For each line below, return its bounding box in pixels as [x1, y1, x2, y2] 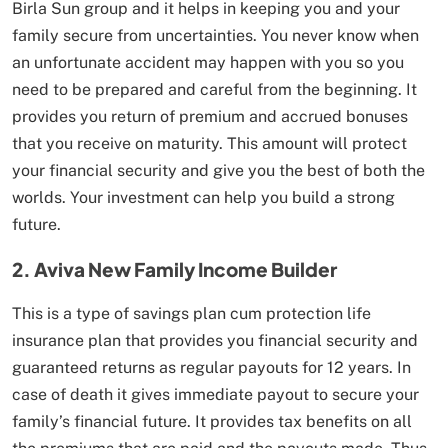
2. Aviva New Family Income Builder [12, 256, 337, 281]
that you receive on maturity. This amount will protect [12, 133, 407, 153]
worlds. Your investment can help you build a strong [12, 187, 395, 207]
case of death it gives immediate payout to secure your [12, 384, 419, 404]
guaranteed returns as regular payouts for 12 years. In [12, 357, 411, 377]
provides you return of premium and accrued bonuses [12, 106, 408, 126]
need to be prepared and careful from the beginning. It [12, 79, 417, 99]
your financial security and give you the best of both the [12, 160, 425, 180]
